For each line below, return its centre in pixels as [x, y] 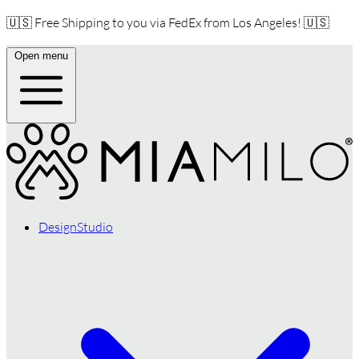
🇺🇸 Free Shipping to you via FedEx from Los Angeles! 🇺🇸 [168, 22]
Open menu [41, 56]
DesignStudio [76, 227]
